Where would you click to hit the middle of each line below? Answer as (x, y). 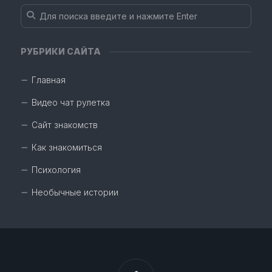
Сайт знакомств (65, 125)
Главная (49, 80)
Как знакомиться (67, 148)
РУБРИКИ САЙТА (61, 52)
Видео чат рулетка (71, 103)
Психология (56, 170)
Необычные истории (75, 192)
